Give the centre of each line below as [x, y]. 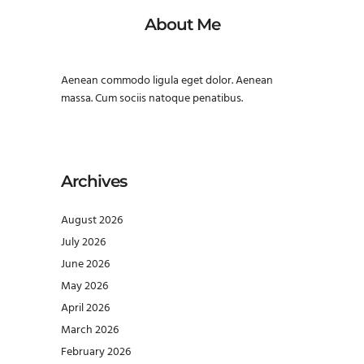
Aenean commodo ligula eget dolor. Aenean [167, 81]
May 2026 [84, 287]
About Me [182, 24]
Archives [94, 182]
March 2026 [90, 331]
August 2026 [92, 221]
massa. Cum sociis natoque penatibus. [152, 99]
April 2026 [85, 309]
